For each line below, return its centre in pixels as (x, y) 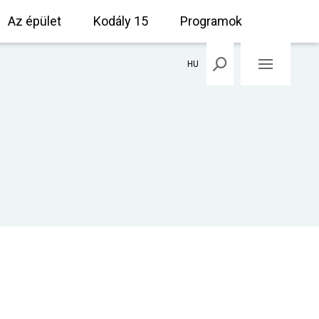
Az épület (34, 21)
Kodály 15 (120, 21)
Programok (211, 21)
